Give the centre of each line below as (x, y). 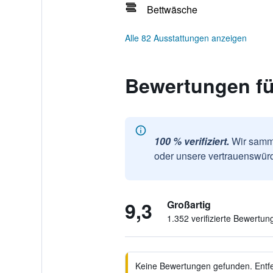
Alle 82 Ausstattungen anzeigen (186, 38)
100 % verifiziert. (191, 141)
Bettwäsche (172, 9)
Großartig (189, 204)
